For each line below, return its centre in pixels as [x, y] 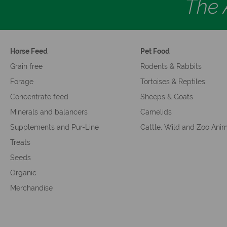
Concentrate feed [39, 97]
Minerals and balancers [49, 112]
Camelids [156, 112]
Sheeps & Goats [166, 97]
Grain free [26, 67]
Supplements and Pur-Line [54, 127]
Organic [23, 173]
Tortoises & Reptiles [173, 82]
